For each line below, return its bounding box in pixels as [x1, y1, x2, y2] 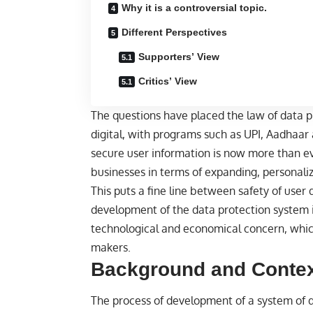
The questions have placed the [91, 108, 247, 122]
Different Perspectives [122, 26, 227, 38]
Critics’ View [138, 75, 197, 87]
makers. [91, 240, 131, 254]
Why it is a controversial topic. [122, 1, 267, 13]
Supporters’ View [138, 50, 219, 62]
